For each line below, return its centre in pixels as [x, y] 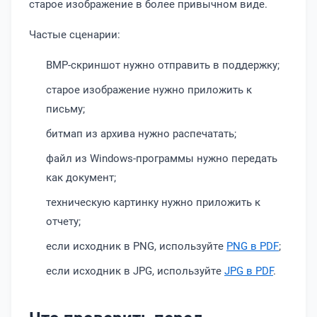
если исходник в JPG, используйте [135, 270]
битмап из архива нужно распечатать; [141, 133]
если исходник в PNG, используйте [136, 246]
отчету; [63, 221]
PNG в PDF [253, 246]
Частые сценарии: [75, 34]
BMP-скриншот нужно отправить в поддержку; [163, 64]
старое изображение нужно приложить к [149, 89]
